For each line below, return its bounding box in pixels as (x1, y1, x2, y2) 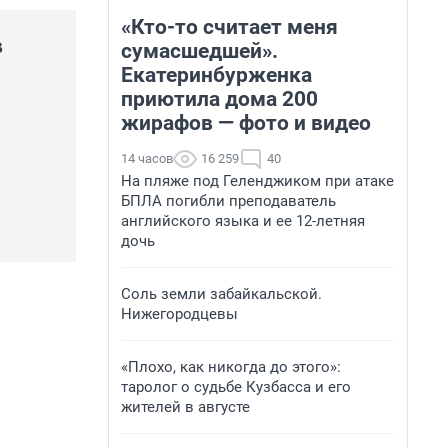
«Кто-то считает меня (121, 15, 338, 39)
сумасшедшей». (121, 39, 278, 63)
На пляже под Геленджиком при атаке (121, 172, 394, 190)
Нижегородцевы (121, 305, 238, 323)
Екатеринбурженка (121, 63, 312, 87)
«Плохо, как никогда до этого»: (121, 358, 341, 376)
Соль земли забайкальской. (121, 285, 322, 303)
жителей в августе (121, 398, 250, 416)
